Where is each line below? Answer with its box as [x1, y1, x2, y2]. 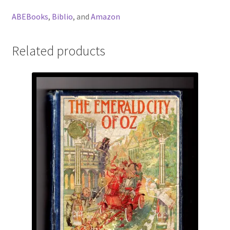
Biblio [51, 11, 73, 22]
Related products [11, 43, 105, 60]
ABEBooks [11, 11, 48, 22]
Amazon [90, 11, 120, 22]
